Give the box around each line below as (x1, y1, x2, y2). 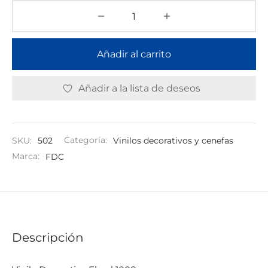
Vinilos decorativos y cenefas (113, 135, 233, 146)
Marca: (12, 151, 42, 162)
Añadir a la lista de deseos (78, 82, 200, 94)
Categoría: (64, 135, 109, 146)
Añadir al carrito (97, 48, 171, 60)
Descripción (12, 230, 84, 245)
